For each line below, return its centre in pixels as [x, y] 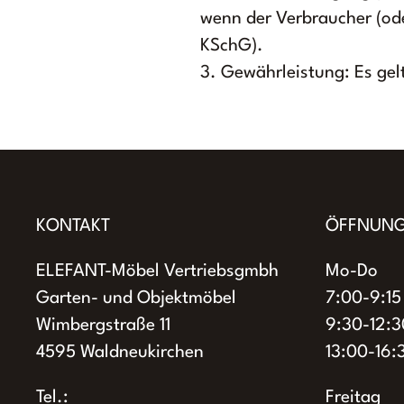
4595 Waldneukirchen [120, 353]
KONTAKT [73, 226]
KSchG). [232, 46]
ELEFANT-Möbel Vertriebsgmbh [157, 271]
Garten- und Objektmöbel [136, 298]
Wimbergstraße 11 [103, 326]
